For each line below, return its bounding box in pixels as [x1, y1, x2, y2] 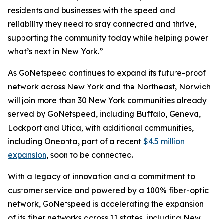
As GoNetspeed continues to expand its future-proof [8, 68, 206, 78]
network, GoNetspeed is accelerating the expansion [8, 199, 204, 209]
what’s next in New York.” [8, 46, 103, 56]
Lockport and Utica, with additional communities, [8, 123, 194, 132]
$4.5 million [143, 136, 185, 146]
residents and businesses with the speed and [8, 5, 175, 15]
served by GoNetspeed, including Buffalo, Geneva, [8, 109, 201, 119]
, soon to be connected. [46, 150, 133, 160]
